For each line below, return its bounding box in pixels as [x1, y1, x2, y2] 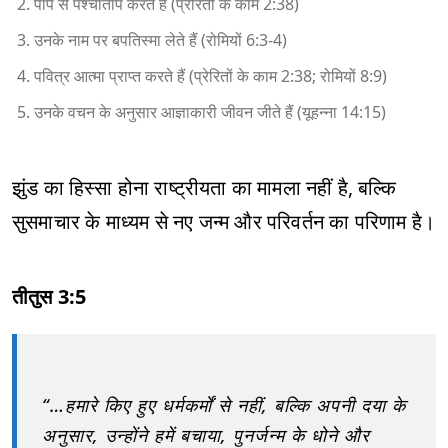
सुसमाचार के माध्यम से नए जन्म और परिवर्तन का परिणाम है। [12, 208, 435, 235]
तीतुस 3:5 [12, 283, 87, 310]
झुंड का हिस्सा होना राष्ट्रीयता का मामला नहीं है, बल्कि [12, 174, 397, 201]
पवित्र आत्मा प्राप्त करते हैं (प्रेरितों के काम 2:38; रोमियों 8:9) [34, 65, 387, 87]
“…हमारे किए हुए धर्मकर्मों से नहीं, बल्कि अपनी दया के [42, 393, 406, 417]
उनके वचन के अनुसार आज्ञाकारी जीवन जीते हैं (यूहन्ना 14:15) [34, 101, 386, 123]
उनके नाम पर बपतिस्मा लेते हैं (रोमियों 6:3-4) [34, 29, 287, 51]
